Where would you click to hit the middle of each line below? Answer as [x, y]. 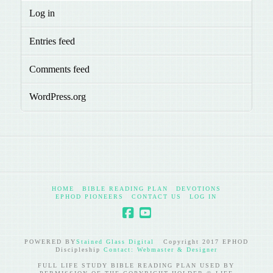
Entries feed [52, 41]
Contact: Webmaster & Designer [160, 250]
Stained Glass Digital [115, 242]
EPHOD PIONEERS [90, 197]
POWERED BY [50, 242]
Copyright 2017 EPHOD [201, 242]
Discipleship [79, 250]
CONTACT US [157, 197]
